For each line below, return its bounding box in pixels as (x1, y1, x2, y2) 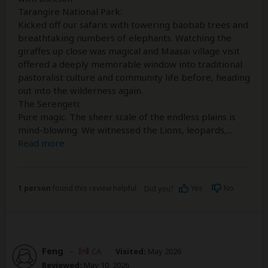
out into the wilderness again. (18, 84, 143, 97)
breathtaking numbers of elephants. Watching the (18, 32, 232, 44)
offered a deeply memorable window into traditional (18, 58, 242, 71)
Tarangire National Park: (18, 5, 122, 18)
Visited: (115, 246, 146, 257)
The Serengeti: (18, 98, 81, 110)
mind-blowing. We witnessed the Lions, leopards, (18, 124, 227, 136)
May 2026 (146, 246, 181, 257)
